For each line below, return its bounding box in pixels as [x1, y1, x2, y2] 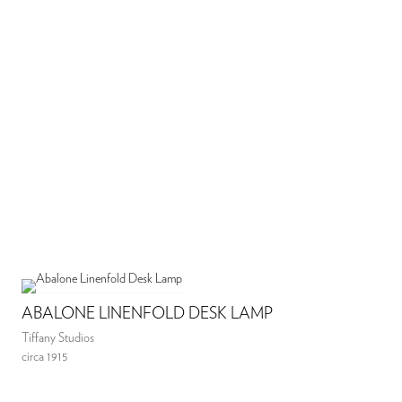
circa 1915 [22, 351, 68, 364]
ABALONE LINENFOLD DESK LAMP [22, 306, 274, 323]
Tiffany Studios [22, 332, 95, 345]
